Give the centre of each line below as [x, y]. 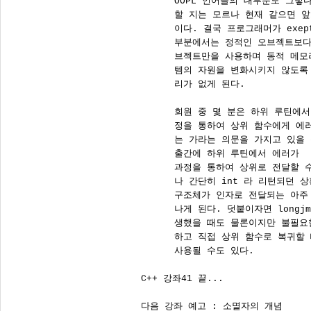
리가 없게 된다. [193, 84]
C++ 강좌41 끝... [182, 279]
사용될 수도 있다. [197, 251]
